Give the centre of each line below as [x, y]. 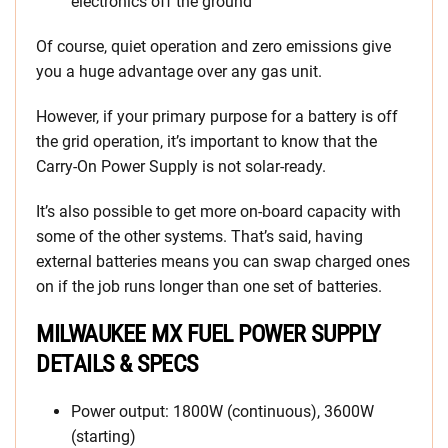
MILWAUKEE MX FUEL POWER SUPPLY [208, 334]
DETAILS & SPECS [117, 364]
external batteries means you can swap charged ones [223, 262]
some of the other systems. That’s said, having [199, 237]
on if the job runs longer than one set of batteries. [209, 287]
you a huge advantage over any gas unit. [179, 72]
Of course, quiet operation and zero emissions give [213, 47]
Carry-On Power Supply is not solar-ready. [181, 167]
